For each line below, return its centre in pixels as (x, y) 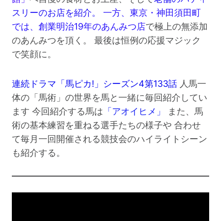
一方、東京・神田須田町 (152, 13)
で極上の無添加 (177, 26)
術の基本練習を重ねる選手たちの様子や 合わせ (106, 125)
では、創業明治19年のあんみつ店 (79, 26)
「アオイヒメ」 (134, 111)
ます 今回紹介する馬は (57, 111)
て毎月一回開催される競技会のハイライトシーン (110, 139)
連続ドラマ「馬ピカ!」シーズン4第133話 (94, 84)
